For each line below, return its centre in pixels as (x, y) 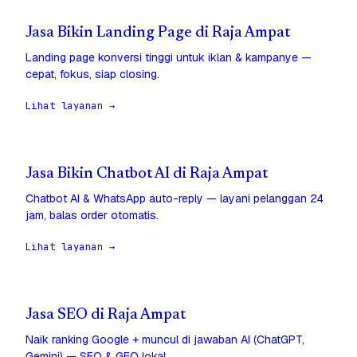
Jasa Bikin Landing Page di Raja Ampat (158, 33)
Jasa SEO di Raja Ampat (106, 316)
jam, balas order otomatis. (92, 216)
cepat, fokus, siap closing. (92, 75)
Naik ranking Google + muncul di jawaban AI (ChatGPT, (165, 340)
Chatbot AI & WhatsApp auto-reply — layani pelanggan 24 (175, 199)
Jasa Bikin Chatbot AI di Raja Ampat (147, 175)
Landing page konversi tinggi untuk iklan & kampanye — (169, 58)
